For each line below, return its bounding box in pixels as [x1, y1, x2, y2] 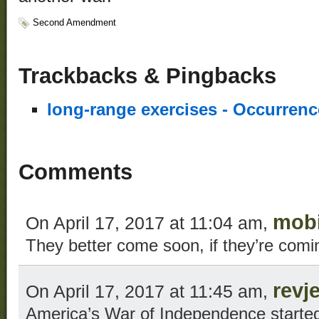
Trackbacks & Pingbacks [19, 63, 276, 89]
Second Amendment [33, 17, 116, 28]
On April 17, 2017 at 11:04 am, [26, 212, 273, 233]
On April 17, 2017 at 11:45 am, [26, 281, 273, 301]
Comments [19, 159, 132, 185]
